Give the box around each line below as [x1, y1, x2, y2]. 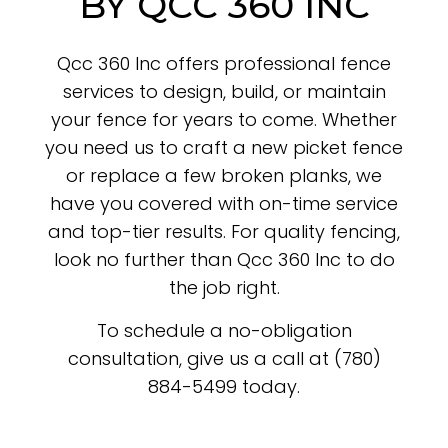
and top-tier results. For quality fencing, [48, 218, 400, 244]
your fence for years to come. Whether [51, 106, 397, 132]
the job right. [168, 274, 280, 300]
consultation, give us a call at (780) [67, 345, 381, 371]
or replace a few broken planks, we [66, 162, 382, 188]
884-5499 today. [148, 373, 300, 399]
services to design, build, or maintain [62, 78, 386, 104]
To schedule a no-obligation [96, 317, 352, 343]
